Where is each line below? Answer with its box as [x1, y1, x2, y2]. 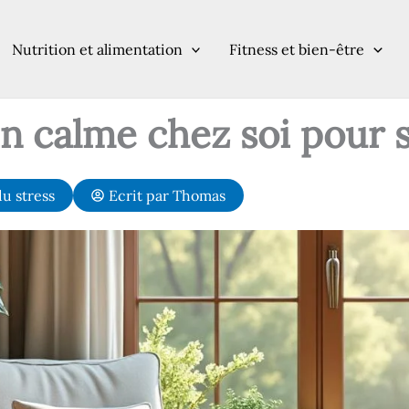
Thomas [173, 186, 225, 204]
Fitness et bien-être [229, 39, 365, 58]
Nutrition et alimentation [11, 39, 183, 58]
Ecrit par [109, 186, 173, 204]
